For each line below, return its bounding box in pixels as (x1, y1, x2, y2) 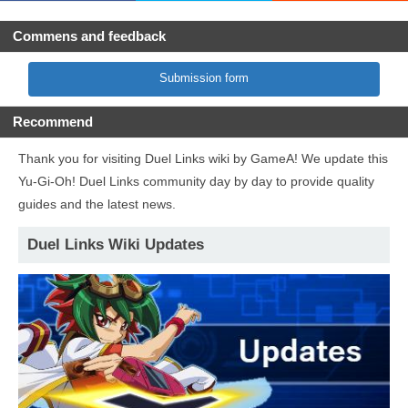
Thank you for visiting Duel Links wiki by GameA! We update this (18, 151, 388, 167)
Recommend (13, 115, 93, 130)
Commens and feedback (13, 29, 166, 45)
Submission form (159, 72, 249, 86)
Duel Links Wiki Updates (27, 236, 204, 254)
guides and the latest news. (18, 197, 176, 212)
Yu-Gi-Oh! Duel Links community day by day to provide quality (18, 174, 374, 189)
